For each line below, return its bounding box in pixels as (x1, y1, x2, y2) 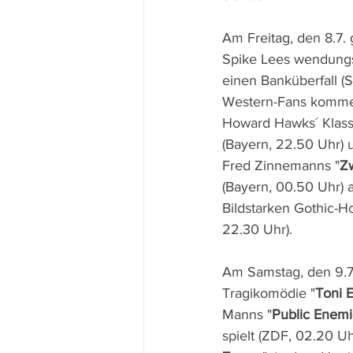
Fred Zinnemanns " (222, 158, 340, 173)
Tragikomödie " (222, 285, 315, 301)
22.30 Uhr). (222, 221, 292, 237)
